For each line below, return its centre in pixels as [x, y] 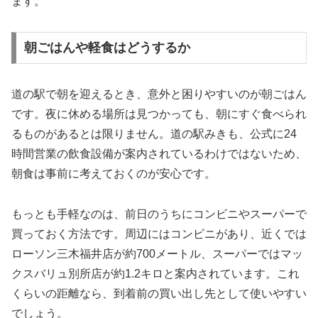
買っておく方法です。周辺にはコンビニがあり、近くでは [159, 234]
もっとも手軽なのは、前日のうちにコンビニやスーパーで [159, 214]
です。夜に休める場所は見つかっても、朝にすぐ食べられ [159, 114]
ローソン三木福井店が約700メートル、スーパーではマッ [157, 254]
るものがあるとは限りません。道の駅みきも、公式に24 [154, 134]
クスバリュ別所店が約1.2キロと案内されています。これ [155, 274]
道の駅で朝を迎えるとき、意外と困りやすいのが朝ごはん [159, 94]
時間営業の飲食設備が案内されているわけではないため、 [159, 154]
